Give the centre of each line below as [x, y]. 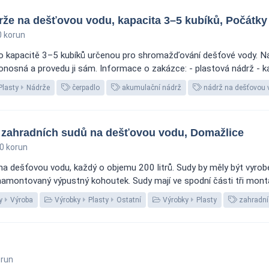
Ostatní [129, 200]
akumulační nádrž [151, 88]
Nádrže [38, 88]
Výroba [22, 200]
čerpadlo [85, 88]
